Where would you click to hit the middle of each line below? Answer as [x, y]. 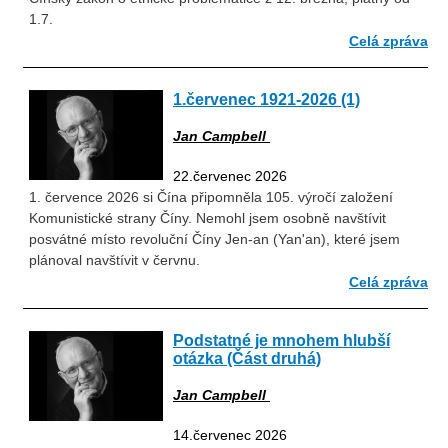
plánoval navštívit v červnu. [114, 260]
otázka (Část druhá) [247, 357]
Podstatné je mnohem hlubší [281, 339]
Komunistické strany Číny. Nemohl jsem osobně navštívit [207, 218]
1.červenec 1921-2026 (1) [266, 98]
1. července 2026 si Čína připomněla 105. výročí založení [211, 197]
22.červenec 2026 [230, 176]
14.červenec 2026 [230, 435]
